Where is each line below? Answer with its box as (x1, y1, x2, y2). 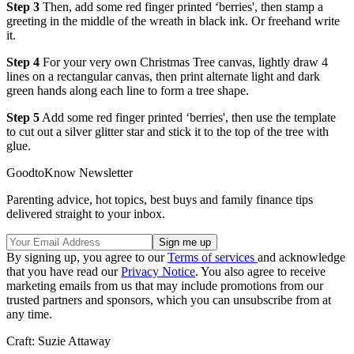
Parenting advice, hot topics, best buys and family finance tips (6, 192, 313, 206)
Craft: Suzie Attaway (6, 333, 111, 348)
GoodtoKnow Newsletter (6, 165, 133, 179)
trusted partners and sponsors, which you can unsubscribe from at (6, 292, 331, 307)
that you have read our (6, 264, 121, 278)
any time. (6, 307, 52, 321)
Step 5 (6, 110, 40, 124)
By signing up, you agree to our (6, 250, 168, 264)
